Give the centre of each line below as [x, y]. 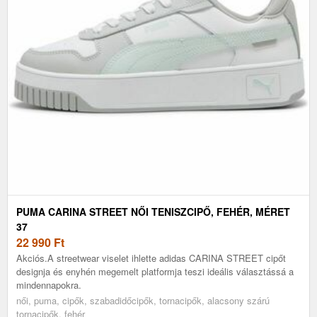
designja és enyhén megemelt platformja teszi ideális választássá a [155, 271]
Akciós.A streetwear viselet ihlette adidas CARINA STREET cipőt [151, 258]
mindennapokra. [49, 284]
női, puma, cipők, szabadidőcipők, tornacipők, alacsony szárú [143, 300]
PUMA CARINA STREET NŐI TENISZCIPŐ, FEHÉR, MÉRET [153, 211]
